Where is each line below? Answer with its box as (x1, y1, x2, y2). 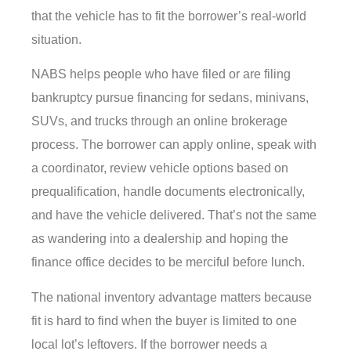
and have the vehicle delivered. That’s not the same (31, 208, 317, 223)
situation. (31, 32, 81, 46)
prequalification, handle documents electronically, (31, 185, 305, 199)
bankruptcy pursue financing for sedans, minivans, (31, 91, 309, 105)
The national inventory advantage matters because (31, 290, 312, 304)
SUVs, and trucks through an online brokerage (31, 114, 288, 128)
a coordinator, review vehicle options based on (31, 161, 288, 175)
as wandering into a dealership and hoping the (31, 232, 288, 246)
